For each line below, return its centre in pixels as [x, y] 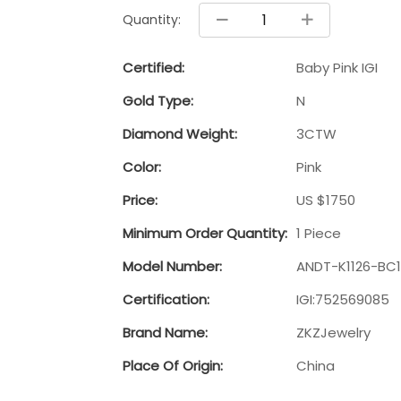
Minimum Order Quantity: [205, 233]
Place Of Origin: [173, 365]
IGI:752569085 [343, 299]
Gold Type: [158, 100]
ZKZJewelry [333, 332]
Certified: [154, 67]
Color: [142, 166]
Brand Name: [165, 332]
